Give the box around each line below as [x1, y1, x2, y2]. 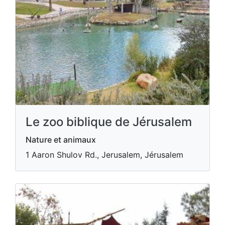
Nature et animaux [26, 135, 96, 145]
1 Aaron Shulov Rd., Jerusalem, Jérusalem [26, 150, 183, 160]
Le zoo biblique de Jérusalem [26, 115, 192, 129]
